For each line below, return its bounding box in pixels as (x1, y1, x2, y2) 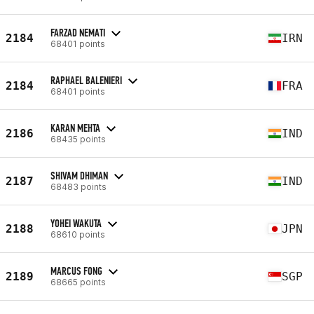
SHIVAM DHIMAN (50, 168, 108, 182)
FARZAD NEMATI (50, 25, 105, 39)
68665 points (50, 276, 106, 287)
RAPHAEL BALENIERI (50, 73, 122, 87)
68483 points (50, 181, 107, 192)
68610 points (50, 228, 105, 240)
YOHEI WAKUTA (50, 216, 102, 230)
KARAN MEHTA (50, 121, 100, 135)
